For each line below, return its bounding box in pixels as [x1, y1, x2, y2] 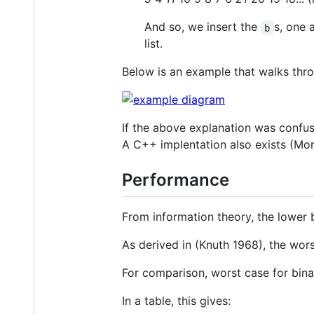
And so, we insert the [144, 20, 261, 34]
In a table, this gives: [122, 293, 231, 308]
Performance [122, 170, 229, 191]
